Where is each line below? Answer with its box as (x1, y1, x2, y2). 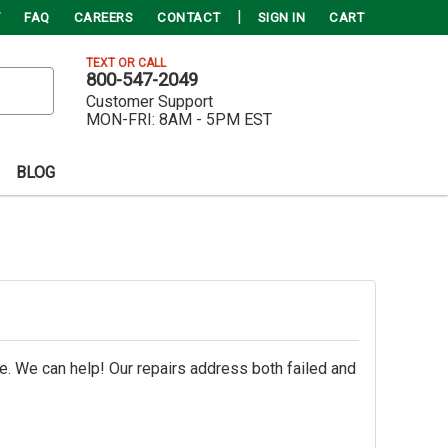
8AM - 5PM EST (159, 110, 272, 130)
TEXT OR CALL (86, 55, 166, 70)
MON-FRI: (86, 110, 155, 130)
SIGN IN (257, 10, 305, 25)
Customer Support (86, 92, 213, 112)
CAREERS (73, 10, 133, 25)
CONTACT (157, 10, 221, 25)
